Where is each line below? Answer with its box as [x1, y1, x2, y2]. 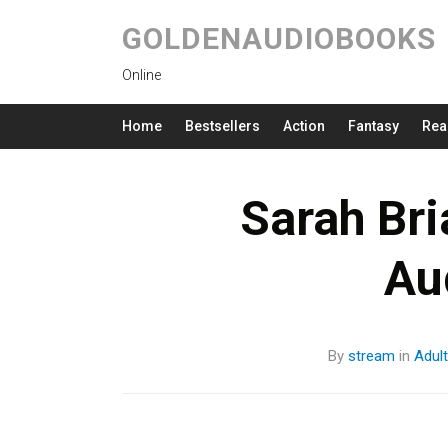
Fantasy [348, 118, 399, 134]
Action [283, 118, 325, 134]
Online [122, 67, 161, 83]
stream [347, 347, 395, 365]
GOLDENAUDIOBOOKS [122, 21, 436, 56]
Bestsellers [185, 118, 260, 134]
